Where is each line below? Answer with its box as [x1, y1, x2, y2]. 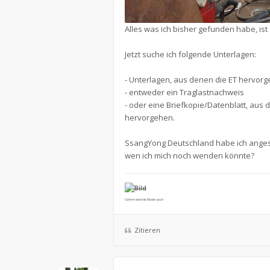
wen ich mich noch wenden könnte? [125, 149, 254, 161]
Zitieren [134, 225, 160, 234]
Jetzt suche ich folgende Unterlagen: [125, 48, 256, 60]
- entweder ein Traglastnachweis [125, 86, 244, 98]
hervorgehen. [125, 111, 175, 123]
